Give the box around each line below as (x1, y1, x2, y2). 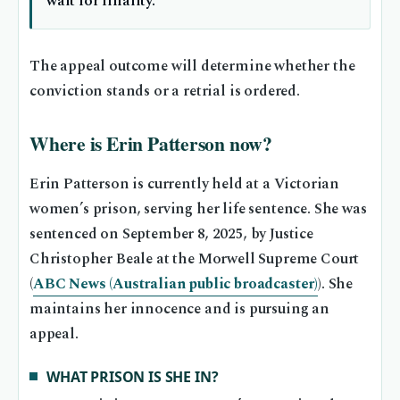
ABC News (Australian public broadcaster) (32, 273, 319, 296)
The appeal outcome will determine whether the (29, 55, 355, 79)
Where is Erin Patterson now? (29, 129, 272, 158)
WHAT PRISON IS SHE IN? (46, 366, 219, 387)
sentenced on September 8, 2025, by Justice (29, 223, 313, 246)
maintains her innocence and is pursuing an (29, 298, 329, 321)
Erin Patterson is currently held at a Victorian (29, 173, 340, 196)
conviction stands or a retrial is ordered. (29, 80, 300, 104)
